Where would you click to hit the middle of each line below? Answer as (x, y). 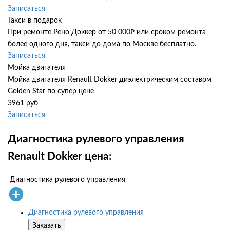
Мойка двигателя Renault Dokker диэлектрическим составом (110, 80)
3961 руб (23, 103)
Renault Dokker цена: (60, 156)
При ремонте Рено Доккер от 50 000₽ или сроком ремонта (107, 33)
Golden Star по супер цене (51, 92)
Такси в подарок (35, 21)
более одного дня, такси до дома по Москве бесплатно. (102, 44)
